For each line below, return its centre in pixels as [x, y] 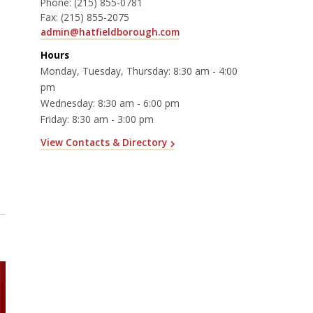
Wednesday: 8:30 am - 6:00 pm [110, 103]
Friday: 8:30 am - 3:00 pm [97, 119]
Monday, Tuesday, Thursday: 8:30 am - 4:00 [139, 71]
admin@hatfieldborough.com [110, 31]
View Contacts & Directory [104, 143]
